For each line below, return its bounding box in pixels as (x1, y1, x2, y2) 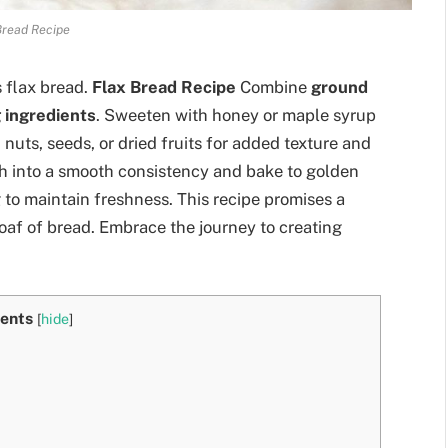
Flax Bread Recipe (88, 77, 236, 98)
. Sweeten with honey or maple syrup (96, 105, 376, 126)
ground (311, 77, 368, 98)
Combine (236, 77, 311, 98)
